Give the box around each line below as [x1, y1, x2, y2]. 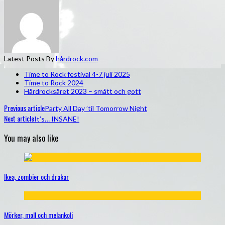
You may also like [4, 132, 58, 145]
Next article [4, 113, 34, 124]
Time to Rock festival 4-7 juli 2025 [24, 70, 130, 79]
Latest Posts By [4, 54, 56, 63]
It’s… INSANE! [34, 115, 79, 124]
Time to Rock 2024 [24, 78, 83, 87]
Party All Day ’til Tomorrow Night [45, 104, 147, 113]
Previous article [4, 102, 45, 114]
